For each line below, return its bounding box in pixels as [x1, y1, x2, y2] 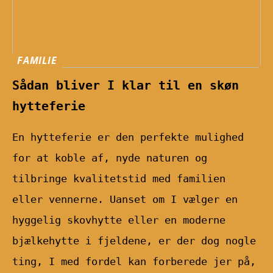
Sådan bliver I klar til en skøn [12, 78, 239, 93]
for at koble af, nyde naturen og [12, 152, 207, 165]
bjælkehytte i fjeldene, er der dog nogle [12, 235, 256, 247]
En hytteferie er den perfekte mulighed [12, 131, 244, 144]
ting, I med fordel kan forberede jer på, [12, 255, 256, 268]
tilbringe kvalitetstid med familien [12, 172, 225, 185]
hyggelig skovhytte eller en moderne [12, 214, 225, 227]
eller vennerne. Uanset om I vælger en [12, 193, 238, 206]
